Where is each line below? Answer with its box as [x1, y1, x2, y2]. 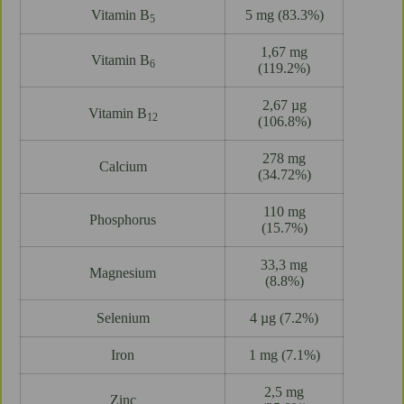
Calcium [98, 159, 147, 175]
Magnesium [89, 265, 156, 281]
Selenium [96, 310, 150, 326]
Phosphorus [89, 212, 156, 228]
